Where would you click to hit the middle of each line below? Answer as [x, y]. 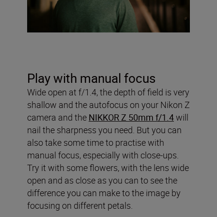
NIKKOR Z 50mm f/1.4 [131, 117]
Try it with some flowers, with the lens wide [108, 167]
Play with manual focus [91, 78]
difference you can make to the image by [104, 193]
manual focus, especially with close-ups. [103, 155]
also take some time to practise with [96, 142]
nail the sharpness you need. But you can [104, 130]
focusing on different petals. [80, 205]
